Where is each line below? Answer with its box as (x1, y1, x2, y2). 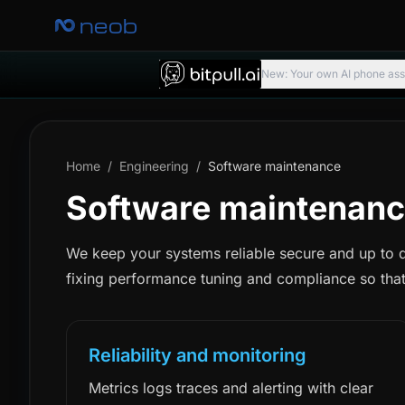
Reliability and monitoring (89, 344, 306, 366)
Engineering (119, 158, 189, 174)
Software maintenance (208, 158, 341, 174)
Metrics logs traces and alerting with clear (89, 379, 373, 397)
